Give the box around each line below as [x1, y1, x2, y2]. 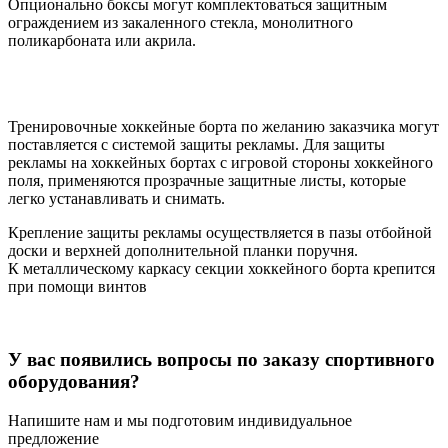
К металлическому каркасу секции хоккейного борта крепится [8, 260, 435, 278]
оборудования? [8, 371, 140, 393]
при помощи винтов [8, 278, 147, 296]
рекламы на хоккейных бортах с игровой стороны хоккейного [8, 154, 433, 172]
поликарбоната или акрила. [8, 32, 196, 50]
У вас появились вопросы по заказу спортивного [8, 349, 435, 371]
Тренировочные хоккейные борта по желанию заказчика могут [8, 118, 439, 136]
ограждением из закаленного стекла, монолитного [8, 14, 353, 32]
